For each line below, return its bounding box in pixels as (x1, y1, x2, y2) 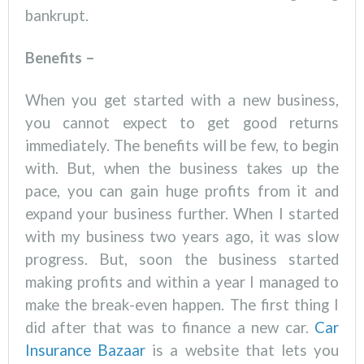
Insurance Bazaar (25, 341, 146, 360)
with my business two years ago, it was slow (25, 227, 339, 246)
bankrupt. (25, 6, 89, 25)
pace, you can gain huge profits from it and (25, 182, 339, 201)
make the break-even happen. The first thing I (25, 296, 339, 314)
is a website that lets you (145, 341, 340, 360)
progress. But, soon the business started (25, 250, 339, 269)
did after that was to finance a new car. (25, 318, 314, 337)
